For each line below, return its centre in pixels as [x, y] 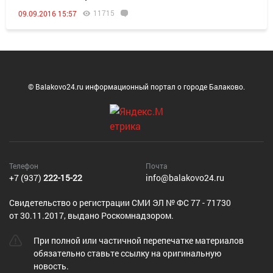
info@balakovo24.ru [185, 178]
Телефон [24, 166]
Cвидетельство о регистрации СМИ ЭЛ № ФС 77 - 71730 [120, 203]
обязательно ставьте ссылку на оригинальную [127, 253]
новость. [51, 266]
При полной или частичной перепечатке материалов [138, 240]
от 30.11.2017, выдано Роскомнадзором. [91, 215]
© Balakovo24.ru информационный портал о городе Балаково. [136, 87]
